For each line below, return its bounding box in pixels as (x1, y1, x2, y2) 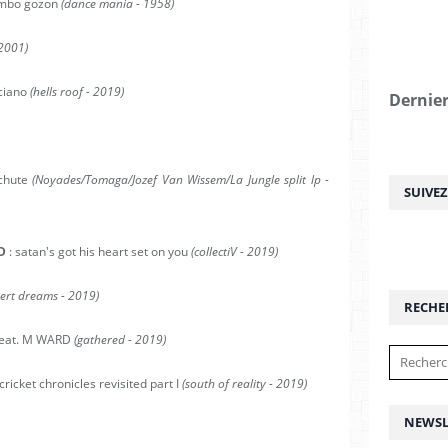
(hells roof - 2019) (27, 83, 124, 100)
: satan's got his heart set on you (9, 243, 191, 260)
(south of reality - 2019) (182, 375, 307, 392)
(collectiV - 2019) (191, 243, 278, 260)
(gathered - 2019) (74, 331, 166, 348)
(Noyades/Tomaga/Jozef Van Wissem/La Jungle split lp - (32, 171, 330, 188)
